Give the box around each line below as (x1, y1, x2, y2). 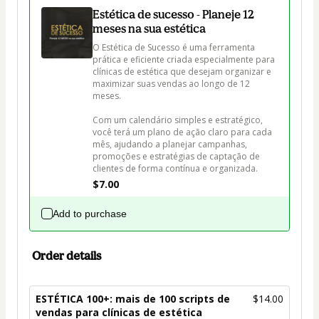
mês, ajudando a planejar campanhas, (93, 138, 249, 151)
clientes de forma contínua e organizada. (93, 162, 258, 175)
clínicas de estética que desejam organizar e (93, 66, 273, 78)
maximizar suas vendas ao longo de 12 (93, 78, 252, 90)
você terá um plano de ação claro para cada (93, 126, 274, 139)
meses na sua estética (93, 21, 206, 36)
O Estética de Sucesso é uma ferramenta (93, 41, 257, 54)
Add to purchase (53, 208, 127, 220)
